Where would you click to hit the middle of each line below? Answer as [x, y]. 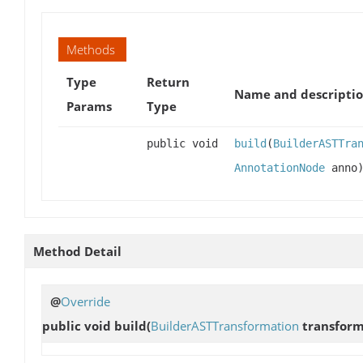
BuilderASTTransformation [225, 325]
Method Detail [77, 251]
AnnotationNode [280, 167]
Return [168, 81]
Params [89, 106]
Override [85, 301]
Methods [91, 49]
